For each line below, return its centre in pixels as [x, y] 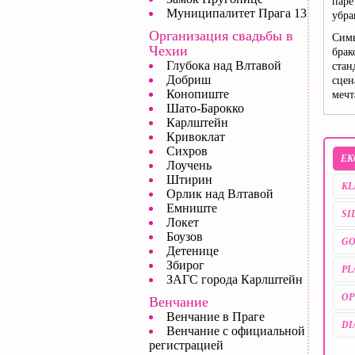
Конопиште [198, 94]
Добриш [189, 80]
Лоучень [189, 165]
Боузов [185, 237]
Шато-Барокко [205, 108]
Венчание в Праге [216, 317]
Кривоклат [196, 137]
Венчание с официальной [236, 331]
